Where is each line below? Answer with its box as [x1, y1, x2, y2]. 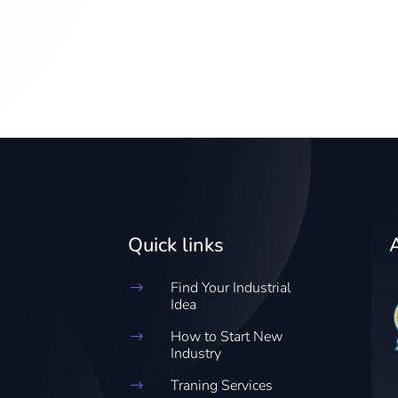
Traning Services [170, 376, 273, 396]
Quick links [128, 232, 225, 259]
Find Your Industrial [170, 278, 291, 298]
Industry [170, 344, 221, 364]
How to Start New [170, 327, 283, 347]
